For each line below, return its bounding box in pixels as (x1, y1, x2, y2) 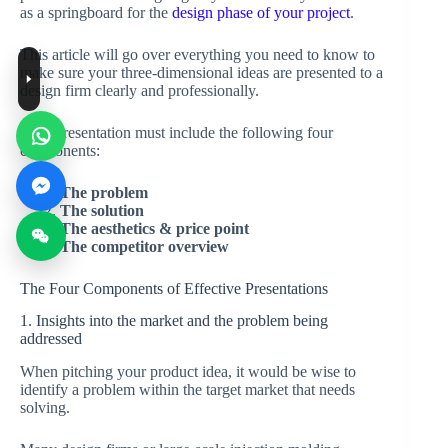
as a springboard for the (20, 3, 172, 21)
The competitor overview (60, 237, 229, 255)
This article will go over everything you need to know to (20, 45, 375, 63)
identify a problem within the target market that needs (20, 381, 355, 399)
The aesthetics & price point (60, 219, 249, 237)
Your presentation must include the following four (20, 123, 333, 141)
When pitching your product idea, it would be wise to (20, 363, 356, 381)
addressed (20, 330, 82, 348)
